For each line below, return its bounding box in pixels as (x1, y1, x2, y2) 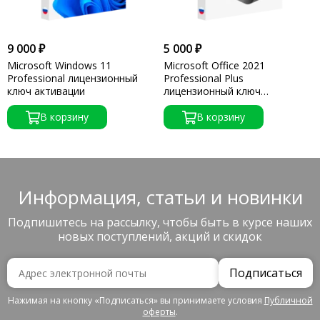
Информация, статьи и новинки (17, 184, 303, 211)
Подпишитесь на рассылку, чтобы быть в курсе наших (8, 214, 312, 231)
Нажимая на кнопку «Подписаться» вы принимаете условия (7, 294, 264, 307)
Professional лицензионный (7, 71, 138, 86)
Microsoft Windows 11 (7, 59, 111, 73)
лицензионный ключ (164, 84, 261, 99)
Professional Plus (164, 71, 244, 86)
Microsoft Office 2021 (164, 59, 265, 73)
